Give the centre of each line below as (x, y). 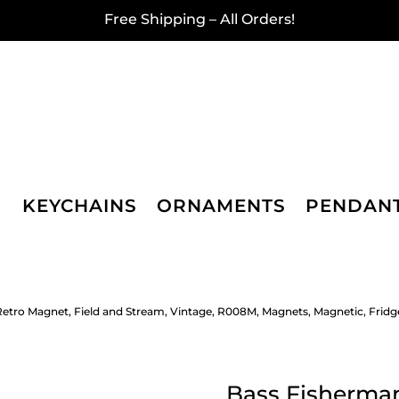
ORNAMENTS (221, 206)
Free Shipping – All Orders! (199, 19)
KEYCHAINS (80, 206)
